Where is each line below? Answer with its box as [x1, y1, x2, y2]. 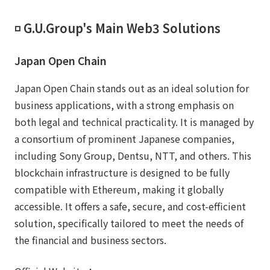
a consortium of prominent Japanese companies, [14, 131, 234, 146]
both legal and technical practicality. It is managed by [14, 114, 254, 129]
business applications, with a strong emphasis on [14, 97, 234, 112]
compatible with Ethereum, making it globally [14, 181, 224, 196]
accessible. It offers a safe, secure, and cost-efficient [14, 198, 246, 213]
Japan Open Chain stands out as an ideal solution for [14, 80, 249, 95]
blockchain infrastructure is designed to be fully [14, 165, 230, 180]
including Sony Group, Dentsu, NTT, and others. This [14, 148, 251, 163]
